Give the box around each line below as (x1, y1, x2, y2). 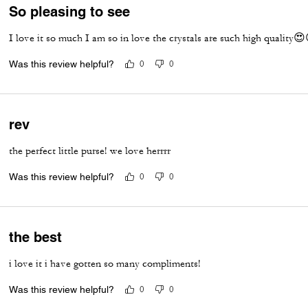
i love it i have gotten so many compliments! (9, 256, 201, 270)
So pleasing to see (9, 3, 131, 20)
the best (9, 228, 63, 245)
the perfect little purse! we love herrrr (9, 144, 171, 157)
